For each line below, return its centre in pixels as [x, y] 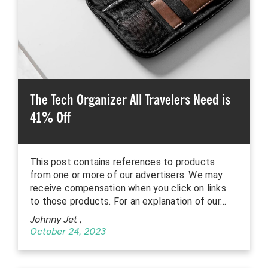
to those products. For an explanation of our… [128, 202]
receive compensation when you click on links [128, 188]
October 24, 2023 [68, 232]
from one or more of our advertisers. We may [127, 175]
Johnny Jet [55, 220]
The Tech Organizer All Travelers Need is [130, 100]
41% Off [50, 118]
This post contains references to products [123, 162]
